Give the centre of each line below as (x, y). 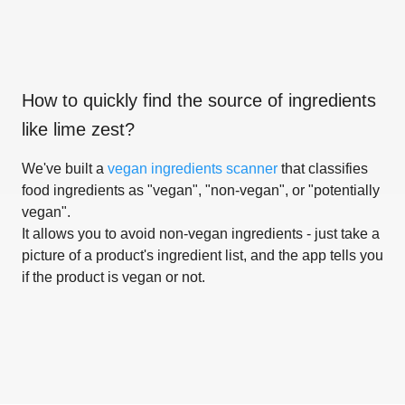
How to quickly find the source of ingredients (199, 100)
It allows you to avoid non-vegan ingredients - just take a (201, 233)
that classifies (323, 168)
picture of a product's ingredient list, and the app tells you (202, 255)
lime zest (89, 129)
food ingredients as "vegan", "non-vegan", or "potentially (201, 190)
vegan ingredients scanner (193, 168)
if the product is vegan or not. (113, 277)
